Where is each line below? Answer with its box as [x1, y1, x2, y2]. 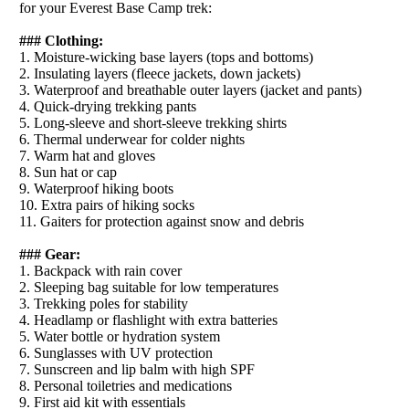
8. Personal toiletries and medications [19, 377, 236, 393]
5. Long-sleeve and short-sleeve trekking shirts [19, 114, 290, 131]
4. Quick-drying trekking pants [19, 98, 200, 114]
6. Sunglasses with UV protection [19, 344, 216, 361]
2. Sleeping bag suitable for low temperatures [19, 278, 282, 295]
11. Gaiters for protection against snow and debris [19, 213, 308, 229]
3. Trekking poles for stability [19, 295, 192, 311]
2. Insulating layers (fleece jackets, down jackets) [19, 65, 304, 81]
